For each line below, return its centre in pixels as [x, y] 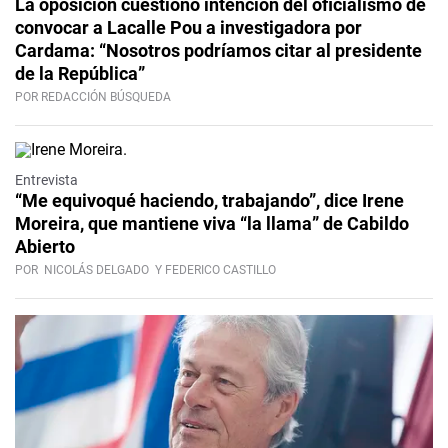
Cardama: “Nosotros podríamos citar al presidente [218, 51]
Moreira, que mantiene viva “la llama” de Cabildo [212, 224]
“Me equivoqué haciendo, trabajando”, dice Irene [209, 201]
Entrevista [46, 180]
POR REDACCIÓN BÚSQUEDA [93, 97]
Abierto [45, 247]
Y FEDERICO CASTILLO [214, 270]
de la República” [80, 74]
